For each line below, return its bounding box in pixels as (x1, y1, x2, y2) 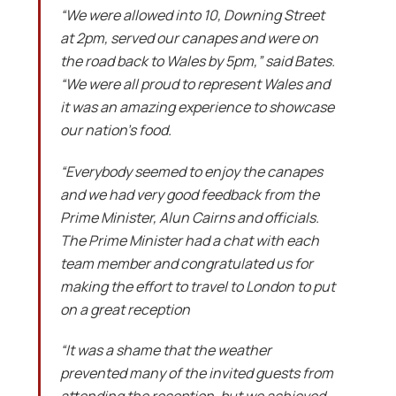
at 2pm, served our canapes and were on (59, 27, 318, 48)
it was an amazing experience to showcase (59, 96, 334, 117)
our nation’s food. (59, 119, 171, 140)
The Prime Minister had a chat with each (59, 230, 319, 250)
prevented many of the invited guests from (59, 363, 333, 384)
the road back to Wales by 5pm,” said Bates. (59, 50, 335, 71)
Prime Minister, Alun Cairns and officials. (59, 207, 319, 227)
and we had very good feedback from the (59, 184, 319, 204)
